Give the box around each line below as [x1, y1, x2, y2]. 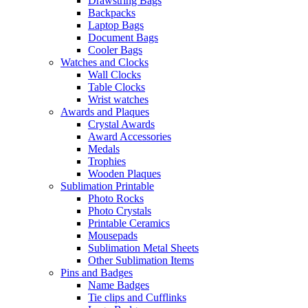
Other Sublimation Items [88, 254, 194, 267]
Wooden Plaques [88, 168, 161, 180]
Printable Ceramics [88, 217, 170, 230]
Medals [88, 143, 120, 155]
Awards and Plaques [60, 106, 149, 118]
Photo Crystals [88, 205, 151, 217]
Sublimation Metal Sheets [88, 242, 199, 254]
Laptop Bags [88, 19, 144, 32]
